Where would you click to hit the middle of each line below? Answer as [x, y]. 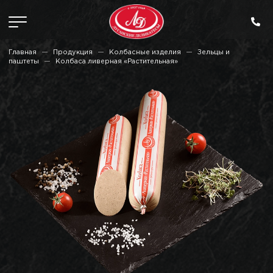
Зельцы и [214, 52]
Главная [23, 52]
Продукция [73, 52]
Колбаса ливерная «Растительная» [117, 62]
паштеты [24, 62]
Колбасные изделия [145, 52]
